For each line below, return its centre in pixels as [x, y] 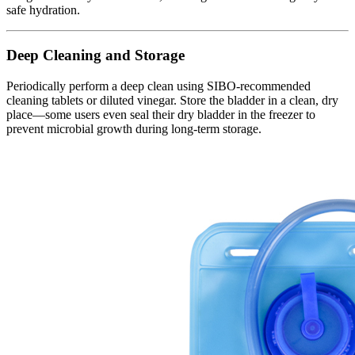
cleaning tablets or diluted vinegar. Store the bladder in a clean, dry [172, 100]
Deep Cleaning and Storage [95, 55]
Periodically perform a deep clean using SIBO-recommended [158, 86]
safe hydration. [43, 10]
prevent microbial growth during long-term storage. [134, 128]
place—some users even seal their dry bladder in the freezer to [161, 114]
